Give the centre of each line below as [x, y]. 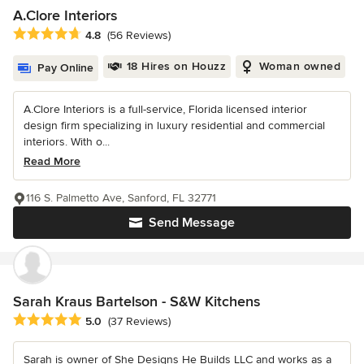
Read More [52, 161]
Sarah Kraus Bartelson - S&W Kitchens [136, 301]
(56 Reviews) [139, 36]
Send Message [192, 222]
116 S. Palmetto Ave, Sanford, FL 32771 [121, 197]
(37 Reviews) [139, 322]
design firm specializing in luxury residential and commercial [174, 125]
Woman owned [299, 66]
